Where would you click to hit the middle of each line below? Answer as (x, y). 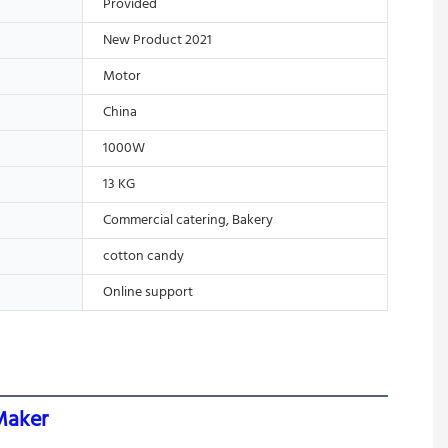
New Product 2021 (157, 40)
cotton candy (143, 256)
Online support (148, 292)
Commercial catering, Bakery (188, 220)
